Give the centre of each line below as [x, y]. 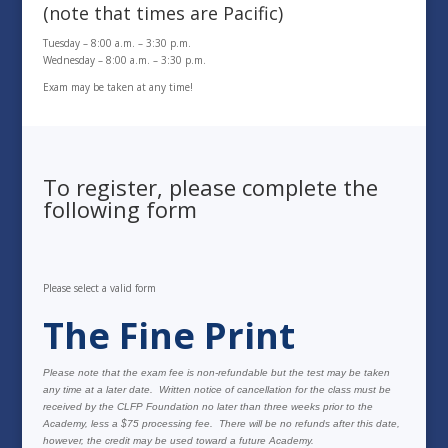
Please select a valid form [99, 287]
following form [119, 208]
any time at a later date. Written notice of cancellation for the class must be [216, 389]
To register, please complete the [210, 186]
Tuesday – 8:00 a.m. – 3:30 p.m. [116, 42]
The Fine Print [168, 335]
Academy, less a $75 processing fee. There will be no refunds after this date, [221, 423]
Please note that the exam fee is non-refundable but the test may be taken [216, 372]
